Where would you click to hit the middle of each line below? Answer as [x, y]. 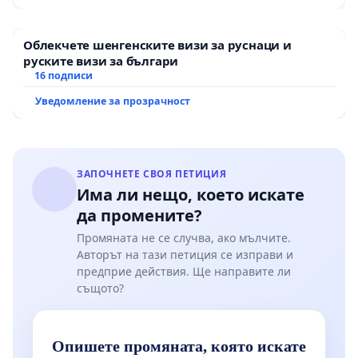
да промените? [139, 215]
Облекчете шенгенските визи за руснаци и [157, 44]
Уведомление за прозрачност [113, 101]
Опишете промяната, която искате [179, 346]
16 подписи [63, 75]
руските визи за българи [101, 60]
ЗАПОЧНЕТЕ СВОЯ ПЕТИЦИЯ [152, 173]
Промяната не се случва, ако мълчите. [184, 237]
